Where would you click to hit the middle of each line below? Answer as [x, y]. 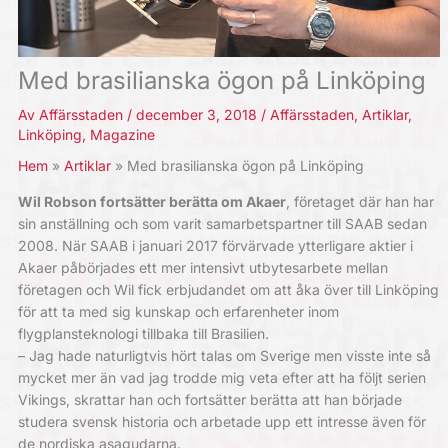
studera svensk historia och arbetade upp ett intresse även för [221, 421]
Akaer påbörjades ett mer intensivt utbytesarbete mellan [202, 267]
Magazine [122, 134]
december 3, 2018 [198, 114]
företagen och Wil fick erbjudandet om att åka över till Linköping [228, 289]
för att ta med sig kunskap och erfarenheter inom [178, 311]
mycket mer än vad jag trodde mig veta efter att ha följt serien [221, 377]
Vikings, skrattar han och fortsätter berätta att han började [209, 399]
